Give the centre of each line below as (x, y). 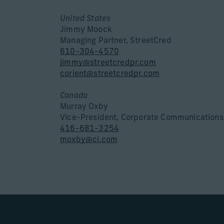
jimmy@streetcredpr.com (108, 63)
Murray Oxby (84, 107)
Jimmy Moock (86, 30)
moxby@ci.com (89, 140)
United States (85, 19)
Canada (74, 96)
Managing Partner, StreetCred (116, 41)
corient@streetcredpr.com (110, 74)
